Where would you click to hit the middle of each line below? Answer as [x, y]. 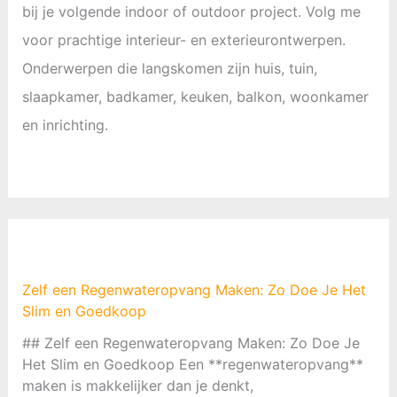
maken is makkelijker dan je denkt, [137, 385]
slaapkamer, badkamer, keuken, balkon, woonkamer [195, 96]
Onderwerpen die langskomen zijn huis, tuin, [169, 68]
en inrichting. [65, 125]
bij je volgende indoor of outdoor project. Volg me [191, 11]
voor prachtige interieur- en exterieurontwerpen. [183, 39]
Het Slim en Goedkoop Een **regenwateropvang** [192, 364]
